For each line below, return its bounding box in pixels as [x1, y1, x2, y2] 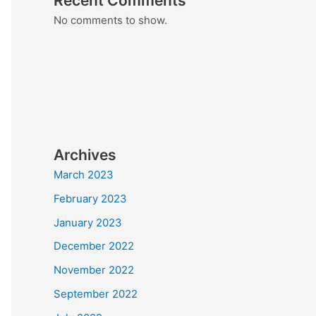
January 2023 [54, 215, 122, 229]
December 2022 [54, 239, 134, 253]
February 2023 [54, 191, 127, 205]
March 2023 [54, 168, 114, 181]
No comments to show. [54, 13, 167, 27]
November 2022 [54, 263, 134, 276]
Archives [54, 146, 116, 164]
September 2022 [54, 286, 138, 300]
